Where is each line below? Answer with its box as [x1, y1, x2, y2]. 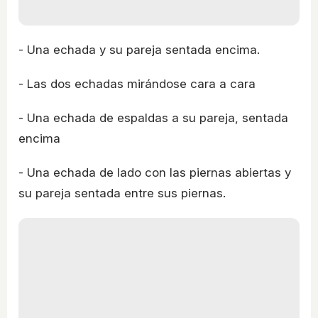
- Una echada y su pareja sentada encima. [18, 42, 260, 57]
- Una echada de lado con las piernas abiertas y [18, 165, 291, 180]
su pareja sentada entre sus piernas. [18, 185, 226, 200]
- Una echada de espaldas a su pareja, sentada [18, 110, 288, 125]
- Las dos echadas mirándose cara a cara [18, 76, 256, 91]
